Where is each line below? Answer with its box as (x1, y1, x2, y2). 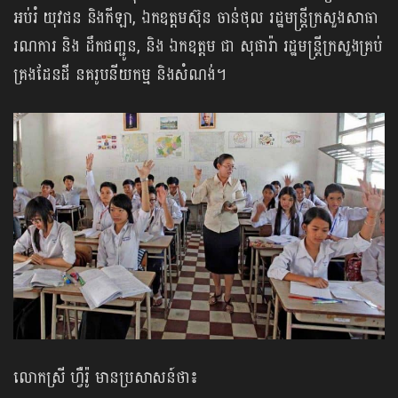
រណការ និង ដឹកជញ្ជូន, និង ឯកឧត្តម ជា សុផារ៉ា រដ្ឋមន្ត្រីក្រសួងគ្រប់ (13, 31, 384, 61)
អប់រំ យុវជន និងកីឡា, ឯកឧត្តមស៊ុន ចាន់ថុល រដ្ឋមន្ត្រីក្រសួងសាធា (13, 3, 378, 33)
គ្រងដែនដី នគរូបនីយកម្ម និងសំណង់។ (13, 60, 227, 90)
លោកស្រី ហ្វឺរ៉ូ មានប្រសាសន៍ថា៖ (13, 362, 198, 393)
